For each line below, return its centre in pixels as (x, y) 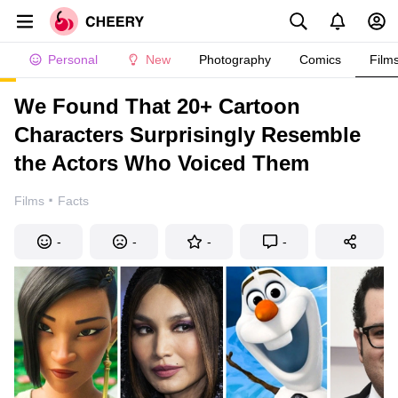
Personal (73, 60)
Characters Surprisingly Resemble (187, 135)
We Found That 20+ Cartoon (157, 106)
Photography (235, 60)
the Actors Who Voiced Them (162, 163)
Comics (320, 60)
